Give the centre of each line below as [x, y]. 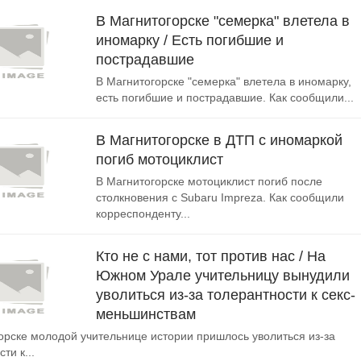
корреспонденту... [143, 214]
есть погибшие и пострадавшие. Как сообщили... [225, 98]
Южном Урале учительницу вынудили [223, 276]
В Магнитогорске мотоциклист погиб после [209, 181]
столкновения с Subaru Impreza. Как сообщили [220, 197]
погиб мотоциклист [160, 160]
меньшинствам [146, 314]
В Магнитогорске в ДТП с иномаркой [219, 140]
